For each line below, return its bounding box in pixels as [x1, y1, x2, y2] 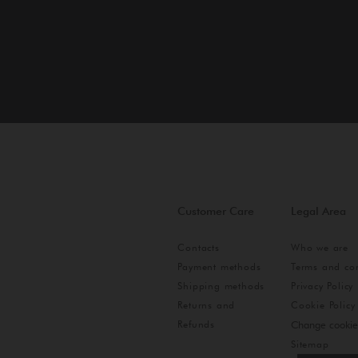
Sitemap [291, 338, 329, 351]
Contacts [177, 241, 220, 254]
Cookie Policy [291, 299, 356, 312]
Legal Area [291, 205, 347, 218]
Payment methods [177, 261, 261, 273]
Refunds [177, 318, 216, 331]
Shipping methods [177, 280, 265, 292]
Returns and [177, 299, 236, 312]
